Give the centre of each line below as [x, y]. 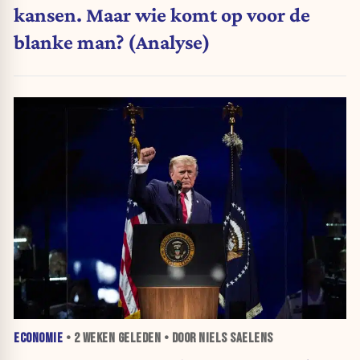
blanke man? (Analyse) [112, 41]
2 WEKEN [94, 339]
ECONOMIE [38, 339]
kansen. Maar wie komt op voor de [162, 14]
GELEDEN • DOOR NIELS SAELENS [194, 339]
